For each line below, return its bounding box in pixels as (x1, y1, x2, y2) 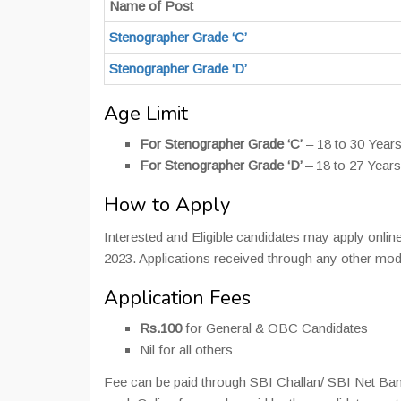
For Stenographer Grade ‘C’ (140, 136, 303, 152)
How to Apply (104, 192, 230, 219)
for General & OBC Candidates (182, 320, 368, 337)
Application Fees (104, 285, 251, 312)
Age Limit (104, 100, 188, 128)
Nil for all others (140, 342, 233, 358)
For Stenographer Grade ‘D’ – (140, 158, 312, 174)
